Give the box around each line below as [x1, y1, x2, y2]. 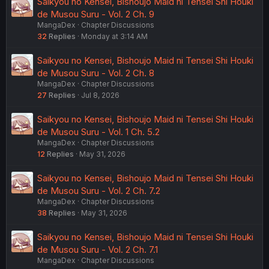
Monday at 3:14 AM [81, 31, 148, 41]
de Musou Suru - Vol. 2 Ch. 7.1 [37, 243, 158, 255]
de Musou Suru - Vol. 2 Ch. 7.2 [37, 184, 160, 196]
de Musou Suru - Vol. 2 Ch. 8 [37, 67, 154, 79]
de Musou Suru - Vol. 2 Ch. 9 [37, 8, 154, 20]
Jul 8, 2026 [81, 90, 119, 100]
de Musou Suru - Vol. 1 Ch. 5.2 [37, 125, 160, 138]
